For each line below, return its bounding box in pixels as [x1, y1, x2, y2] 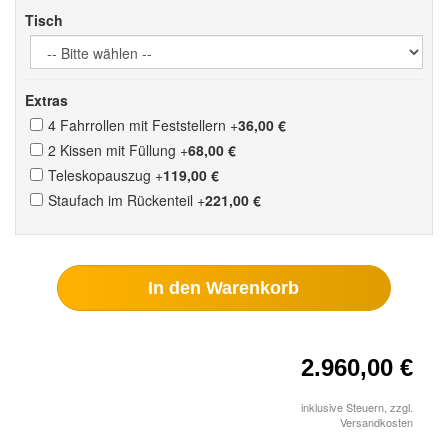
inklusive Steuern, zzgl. [301, 399, 413, 415]
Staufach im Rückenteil [48, 190, 197, 210]
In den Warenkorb [148, 278, 300, 298]
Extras [25, 90, 68, 110]
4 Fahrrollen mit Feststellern [48, 115, 230, 135]
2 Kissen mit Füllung [48, 140, 180, 160]
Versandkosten [340, 414, 413, 430]
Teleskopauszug [48, 165, 155, 185]
